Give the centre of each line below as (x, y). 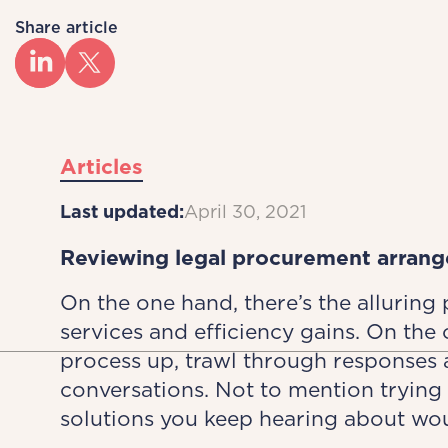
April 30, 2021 (244, 211)
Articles (101, 166)
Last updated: (121, 211)
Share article (66, 27)
